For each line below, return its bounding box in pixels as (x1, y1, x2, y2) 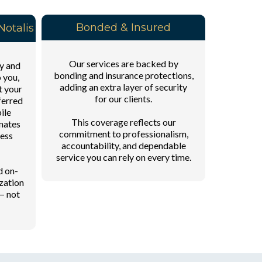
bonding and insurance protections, (53, 69, 194, 81)
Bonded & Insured (76, 20, 171, 34)
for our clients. (95, 92, 152, 104)
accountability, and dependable (61, 139, 186, 151)
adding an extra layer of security (60, 81, 187, 92)
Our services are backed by (68, 57, 178, 69)
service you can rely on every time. (56, 151, 191, 163)
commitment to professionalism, (58, 127, 188, 139)
